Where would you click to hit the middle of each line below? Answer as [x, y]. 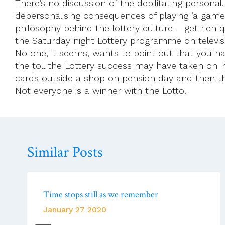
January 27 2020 [75, 209]
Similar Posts [65, 152]
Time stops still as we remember [101, 194]
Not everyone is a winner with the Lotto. [101, 90]
